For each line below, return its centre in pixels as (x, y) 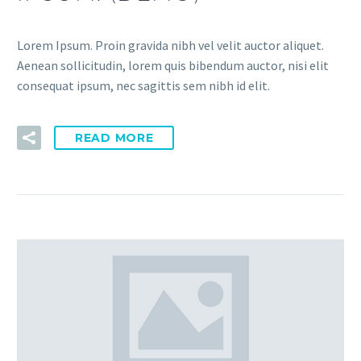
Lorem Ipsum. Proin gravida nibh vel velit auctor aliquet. (170, 45)
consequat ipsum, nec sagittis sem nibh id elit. (143, 85)
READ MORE (114, 138)
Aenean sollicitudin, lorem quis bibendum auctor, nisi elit (173, 65)
